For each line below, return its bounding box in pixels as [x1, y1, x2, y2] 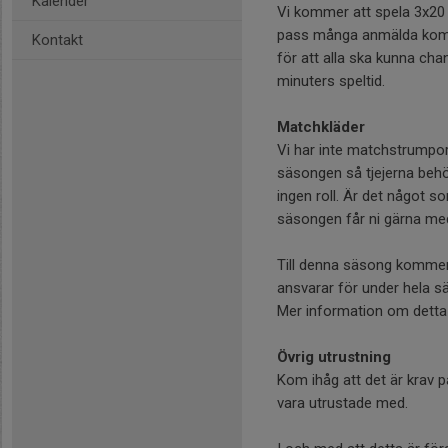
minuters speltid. [277, 72, 385, 90]
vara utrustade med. [277, 394, 408, 412]
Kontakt [32, 31, 83, 49]
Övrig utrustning [277, 348, 391, 366]
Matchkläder [277, 118, 365, 136]
